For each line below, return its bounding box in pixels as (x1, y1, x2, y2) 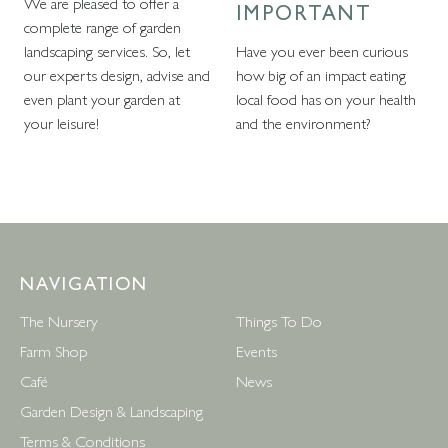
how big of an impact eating (236, 63, 406, 86)
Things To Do (236, 309, 322, 332)
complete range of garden (24, 15, 181, 38)
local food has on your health (236, 87, 416, 110)
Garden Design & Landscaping (20, 399, 203, 422)
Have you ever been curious (236, 39, 408, 62)
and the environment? (236, 111, 371, 134)
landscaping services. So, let (24, 39, 190, 62)
